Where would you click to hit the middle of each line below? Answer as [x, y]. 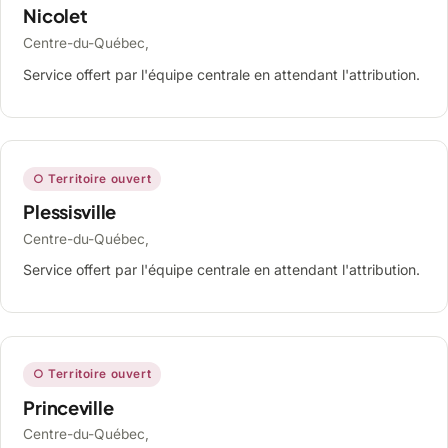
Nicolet [55, 16]
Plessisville [70, 212]
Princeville [68, 407]
